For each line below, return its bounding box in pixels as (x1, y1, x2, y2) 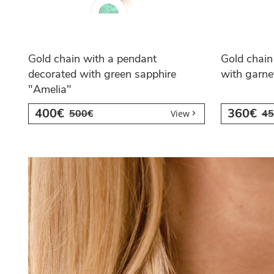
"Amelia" (28, 81, 72, 97)
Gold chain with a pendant (28, 51, 157, 66)
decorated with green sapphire (28, 66, 176, 81)
